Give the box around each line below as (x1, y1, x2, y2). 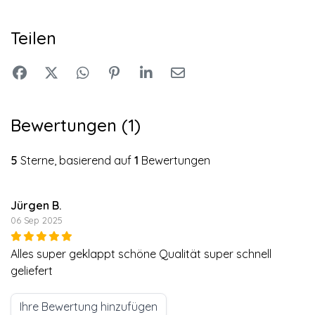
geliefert (11, 263, 53, 278)
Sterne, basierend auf (18, 153, 134, 167)
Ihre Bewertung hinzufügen (20, 299, 157, 314)
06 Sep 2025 (11, 214, 63, 226)
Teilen (11, 27, 56, 49)
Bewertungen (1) (11, 114, 141, 136)
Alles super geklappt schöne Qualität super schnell (11, 246, 271, 261)
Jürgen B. (11, 198, 61, 212)
